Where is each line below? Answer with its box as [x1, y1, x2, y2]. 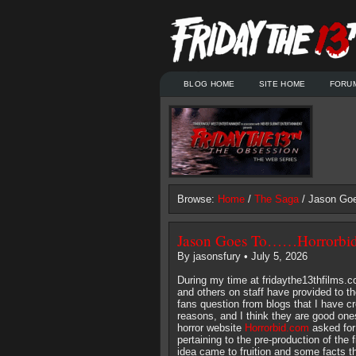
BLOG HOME [184, 79, 235, 88]
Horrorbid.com [245, 322, 309, 334]
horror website [177, 322, 245, 334]
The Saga [254, 193, 299, 205]
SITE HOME [258, 79, 306, 88]
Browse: [177, 193, 218, 205]
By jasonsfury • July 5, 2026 [177, 250, 308, 262]
